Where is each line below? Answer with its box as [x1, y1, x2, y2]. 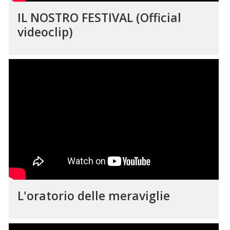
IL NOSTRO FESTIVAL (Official [17, 9, 181, 26]
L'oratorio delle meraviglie [17, 187, 170, 204]
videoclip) [17, 23, 73, 40]
